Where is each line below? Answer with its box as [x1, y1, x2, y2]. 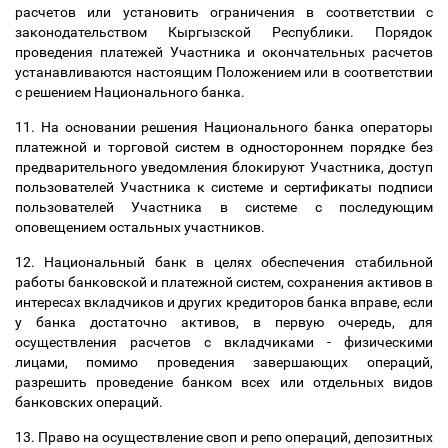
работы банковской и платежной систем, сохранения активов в [15, 274, 433, 290]
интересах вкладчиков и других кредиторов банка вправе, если [15, 294, 433, 310]
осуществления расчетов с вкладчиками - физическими [15, 334, 433, 350]
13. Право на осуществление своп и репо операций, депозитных [15, 429, 433, 445]
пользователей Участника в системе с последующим [15, 199, 433, 215]
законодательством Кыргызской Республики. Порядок [15, 24, 433, 40]
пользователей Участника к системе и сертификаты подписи [15, 179, 433, 195]
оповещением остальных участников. [15, 219, 268, 235]
